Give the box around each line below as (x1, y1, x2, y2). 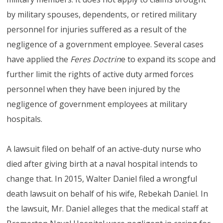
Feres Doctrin (70, 54, 121, 65)
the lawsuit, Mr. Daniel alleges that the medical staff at (6, 203, 209, 214)
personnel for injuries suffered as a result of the (6, 24, 187, 35)
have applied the (6, 54, 71, 65)
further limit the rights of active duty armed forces (6, 69, 194, 80)
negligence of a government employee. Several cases (6, 39, 204, 50)
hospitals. (6, 113, 43, 124)
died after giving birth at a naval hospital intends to (6, 158, 198, 169)
